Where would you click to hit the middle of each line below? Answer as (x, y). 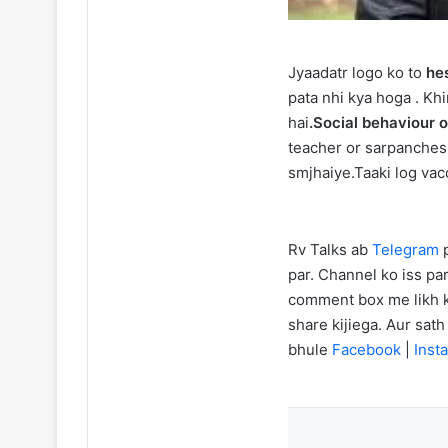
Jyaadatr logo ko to (355, 73)
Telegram (405, 249)
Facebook (364, 349)
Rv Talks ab (330, 249)
